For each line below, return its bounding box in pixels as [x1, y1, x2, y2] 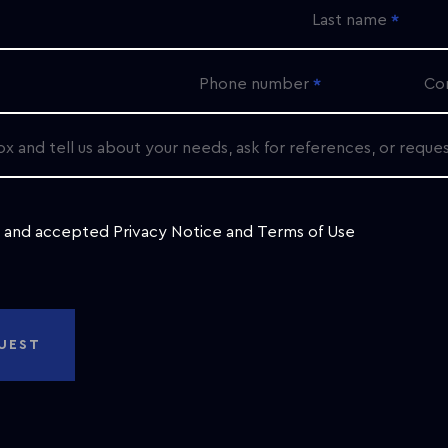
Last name [311, 12, 387, 28]
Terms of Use [256, 224, 355, 240]
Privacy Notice [112, 224, 222, 240]
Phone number [198, 76, 309, 92]
